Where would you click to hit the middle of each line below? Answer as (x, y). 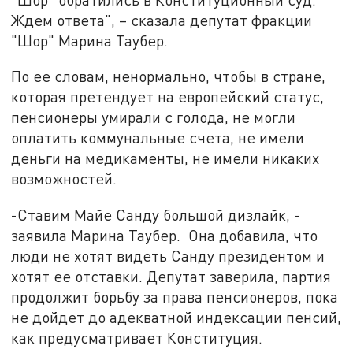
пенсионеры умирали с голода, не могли (154, 117)
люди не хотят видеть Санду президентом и (168, 255)
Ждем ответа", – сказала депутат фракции (162, 20)
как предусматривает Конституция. (137, 337)
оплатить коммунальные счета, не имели (158, 138)
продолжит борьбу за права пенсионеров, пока (175, 296)
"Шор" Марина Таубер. (90, 40)
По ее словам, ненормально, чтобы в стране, (169, 76)
